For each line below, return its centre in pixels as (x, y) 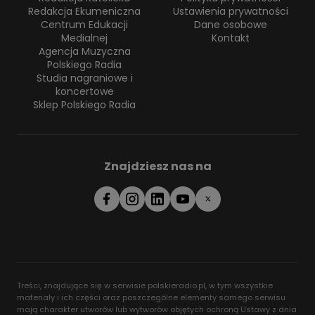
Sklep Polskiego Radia (84, 105)
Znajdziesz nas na (157, 166)
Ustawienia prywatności (231, 11)
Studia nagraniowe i (84, 78)
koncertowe (84, 91)
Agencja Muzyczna (84, 51)
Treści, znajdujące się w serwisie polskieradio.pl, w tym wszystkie (145, 285)
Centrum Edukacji (84, 25)
